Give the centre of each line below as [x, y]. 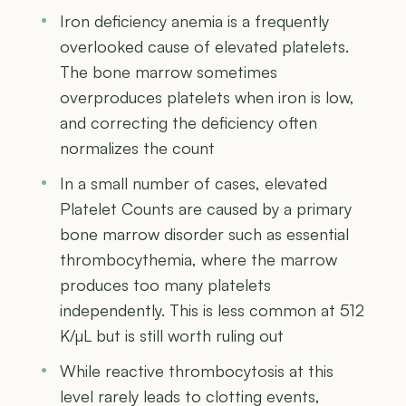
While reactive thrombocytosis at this [197, 370]
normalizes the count [137, 147]
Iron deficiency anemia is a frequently [194, 20]
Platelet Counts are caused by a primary [206, 208]
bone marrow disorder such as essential [204, 233]
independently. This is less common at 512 [212, 309]
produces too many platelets [165, 284]
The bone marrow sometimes [169, 71]
